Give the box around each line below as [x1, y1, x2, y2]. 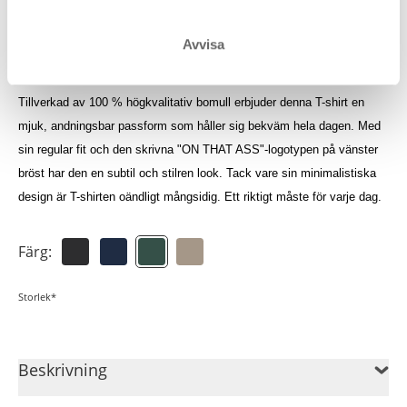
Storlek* [18, 290, 56, 304]
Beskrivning [18, 359, 107, 382]
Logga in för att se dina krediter [36, 9, 228, 27]
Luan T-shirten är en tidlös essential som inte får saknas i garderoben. [18, 72, 385, 86]
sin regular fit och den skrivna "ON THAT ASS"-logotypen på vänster [18, 143, 378, 157]
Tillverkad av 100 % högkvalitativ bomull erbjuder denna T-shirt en [18, 95, 364, 110]
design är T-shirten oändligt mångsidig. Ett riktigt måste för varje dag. [18, 190, 382, 204]
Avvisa [182, 35, 225, 52]
